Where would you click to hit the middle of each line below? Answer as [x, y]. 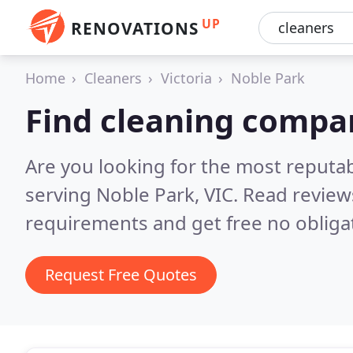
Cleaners [113, 78]
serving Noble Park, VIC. [134, 194]
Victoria [186, 78]
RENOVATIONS [135, 28]
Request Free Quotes [121, 275]
